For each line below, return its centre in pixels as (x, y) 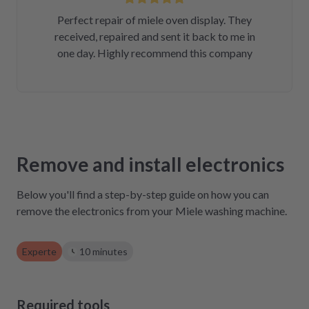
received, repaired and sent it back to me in (154, 36)
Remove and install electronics (150, 164)
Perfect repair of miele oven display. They (154, 20)
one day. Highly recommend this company (154, 53)
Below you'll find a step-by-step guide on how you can (143, 194)
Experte (39, 251)
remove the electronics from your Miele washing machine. (152, 211)
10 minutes (103, 251)
